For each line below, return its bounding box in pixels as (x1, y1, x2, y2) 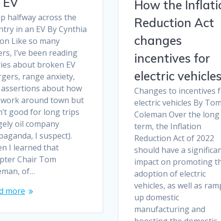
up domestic (134, 192, 179, 203)
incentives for (134, 51, 210, 66)
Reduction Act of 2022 (134, 133, 214, 144)
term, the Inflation (134, 121, 201, 132)
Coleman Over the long (134, 109, 220, 120)
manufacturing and (134, 204, 205, 215)
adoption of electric (134, 168, 206, 179)
